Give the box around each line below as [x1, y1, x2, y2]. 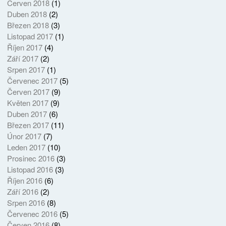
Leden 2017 [7, 142, 45, 153]
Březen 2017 [7, 120, 49, 131]
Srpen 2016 [7, 197, 45, 208]
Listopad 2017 [7, 31, 53, 42]
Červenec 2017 [7, 75, 58, 86]
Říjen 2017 [7, 42, 42, 53]
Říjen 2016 [7, 175, 42, 186]
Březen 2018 [7, 20, 49, 31]
